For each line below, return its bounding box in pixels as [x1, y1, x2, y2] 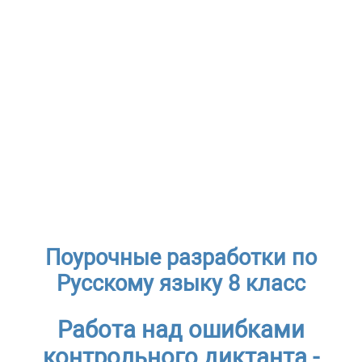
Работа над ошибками [57, 316, 305, 344]
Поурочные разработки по [45, 244, 317, 271]
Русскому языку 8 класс [57, 270, 305, 297]
